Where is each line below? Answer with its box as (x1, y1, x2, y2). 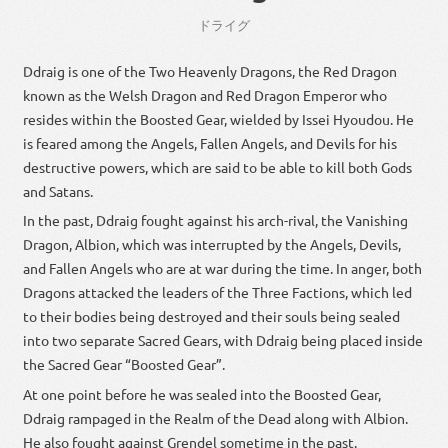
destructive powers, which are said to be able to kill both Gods (23, 157, 413, 176)
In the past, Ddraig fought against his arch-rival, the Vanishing (23, 211, 409, 230)
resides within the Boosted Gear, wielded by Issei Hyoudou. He (23, 109, 415, 128)
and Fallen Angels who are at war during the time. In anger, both (23, 259, 423, 278)
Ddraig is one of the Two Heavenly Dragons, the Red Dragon (23, 61, 398, 80)
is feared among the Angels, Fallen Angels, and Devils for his (23, 133, 398, 152)
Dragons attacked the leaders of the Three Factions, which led (23, 283, 413, 302)
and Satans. (23, 181, 94, 200)
